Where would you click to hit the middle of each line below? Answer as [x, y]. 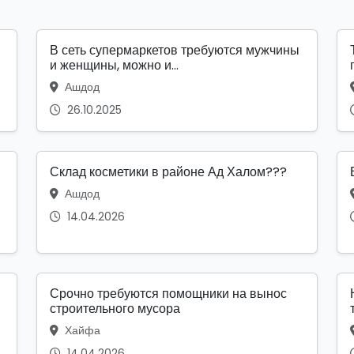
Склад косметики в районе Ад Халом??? [168, 172]
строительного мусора [115, 309]
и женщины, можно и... [114, 66]
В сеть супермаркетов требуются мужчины [175, 51]
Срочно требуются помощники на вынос [168, 294]
